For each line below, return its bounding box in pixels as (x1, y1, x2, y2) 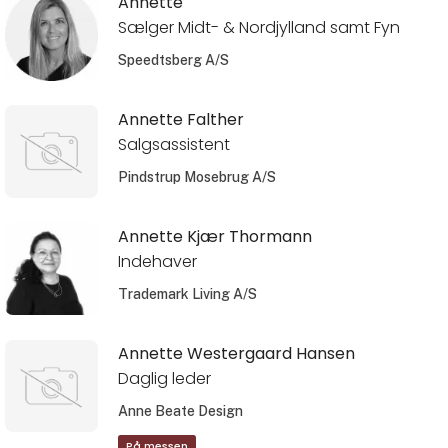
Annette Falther (117, 108, 244, 132)
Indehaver (117, 250, 197, 274)
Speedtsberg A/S (117, 51, 229, 68)
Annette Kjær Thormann (117, 225, 312, 249)
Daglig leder (117, 367, 211, 391)
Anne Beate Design (117, 403, 243, 420)
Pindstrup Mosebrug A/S (117, 168, 276, 185)
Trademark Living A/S (117, 286, 257, 303)
